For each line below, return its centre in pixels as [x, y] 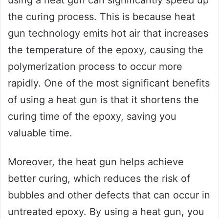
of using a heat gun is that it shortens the [103, 100]
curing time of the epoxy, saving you [92, 117]
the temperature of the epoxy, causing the [106, 50]
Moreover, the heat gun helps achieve [96, 162]
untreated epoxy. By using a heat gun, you [106, 212]
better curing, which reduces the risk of [99, 179]
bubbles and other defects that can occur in [109, 195]
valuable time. [40, 133]
